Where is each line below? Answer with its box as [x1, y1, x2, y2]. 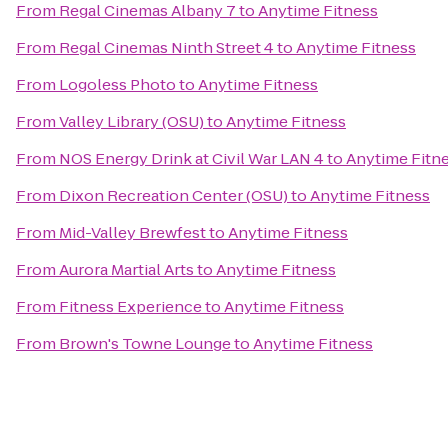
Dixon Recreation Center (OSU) [59, 185, 288, 206]
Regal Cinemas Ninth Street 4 [59, 37, 274, 58]
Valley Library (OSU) [59, 111, 204, 132]
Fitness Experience [59, 296, 202, 317]
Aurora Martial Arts [59, 259, 194, 280]
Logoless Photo [59, 74, 176, 95]
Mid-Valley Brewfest [59, 222, 206, 243]
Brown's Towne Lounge [59, 333, 231, 354]
